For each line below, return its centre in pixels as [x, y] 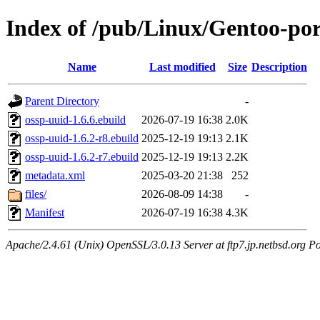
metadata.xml [55, 175]
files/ [36, 194]
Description [279, 66]
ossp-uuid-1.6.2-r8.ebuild [82, 138]
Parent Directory [62, 101]
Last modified [182, 66]
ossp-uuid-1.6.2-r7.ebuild [82, 156]
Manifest [45, 212]
